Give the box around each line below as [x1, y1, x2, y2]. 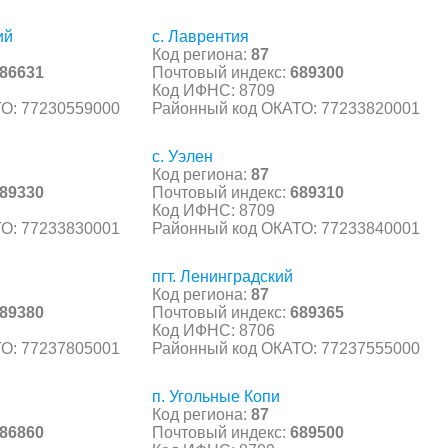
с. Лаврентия [152, 27, 249, 45]
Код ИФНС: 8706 [152, 321, 275, 339]
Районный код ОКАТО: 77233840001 [152, 219, 420, 237]
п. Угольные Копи [152, 387, 280, 405]
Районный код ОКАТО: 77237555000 [152, 339, 420, 357]
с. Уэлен [152, 147, 213, 165]
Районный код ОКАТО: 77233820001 [152, 99, 420, 117]
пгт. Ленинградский [152, 267, 293, 285]
